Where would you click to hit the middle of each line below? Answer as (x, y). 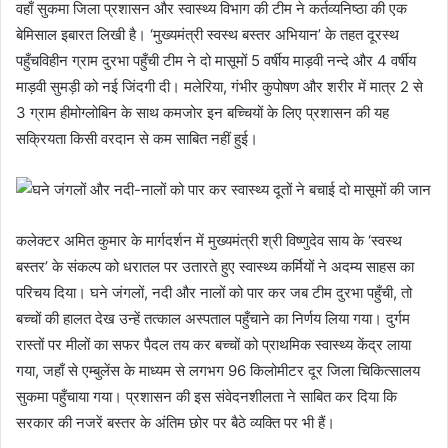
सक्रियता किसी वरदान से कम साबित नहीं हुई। (137, 138)
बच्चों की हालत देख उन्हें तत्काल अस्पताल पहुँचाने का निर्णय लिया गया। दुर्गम (213, 318)
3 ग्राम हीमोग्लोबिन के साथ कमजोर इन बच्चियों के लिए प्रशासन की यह (202, 112)
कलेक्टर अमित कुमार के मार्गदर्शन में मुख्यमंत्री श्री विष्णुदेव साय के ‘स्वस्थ (209, 240)
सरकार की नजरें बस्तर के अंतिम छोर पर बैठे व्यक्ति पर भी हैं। (175, 422)
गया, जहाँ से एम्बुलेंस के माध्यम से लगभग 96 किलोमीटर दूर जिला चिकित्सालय (218, 370)
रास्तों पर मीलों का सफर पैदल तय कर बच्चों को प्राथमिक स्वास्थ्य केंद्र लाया (213, 344)
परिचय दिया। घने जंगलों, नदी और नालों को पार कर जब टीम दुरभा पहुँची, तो (214, 292)
